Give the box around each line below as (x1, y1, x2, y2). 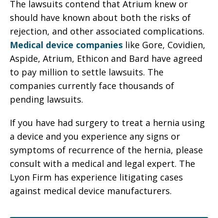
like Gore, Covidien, (123, 39, 205, 51)
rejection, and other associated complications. (10, 25, 204, 37)
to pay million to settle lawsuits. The (10, 66, 163, 78)
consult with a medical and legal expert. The (10, 158, 195, 169)
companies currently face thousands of (10, 80, 174, 91)
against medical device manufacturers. (10, 185, 172, 197)
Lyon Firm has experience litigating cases (10, 171, 183, 183)
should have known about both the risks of (10, 12, 191, 23)
